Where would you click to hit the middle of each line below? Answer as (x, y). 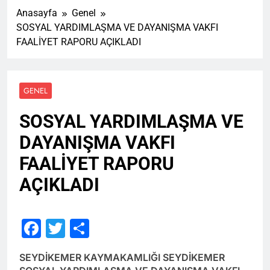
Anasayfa (37, 13)
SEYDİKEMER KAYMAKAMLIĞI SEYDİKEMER (122, 257)
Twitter (96, 228)
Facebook (86, 228)
